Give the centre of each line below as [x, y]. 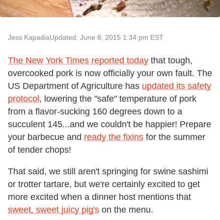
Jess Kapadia [29, 37]
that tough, [170, 60]
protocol [24, 99]
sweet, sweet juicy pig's [54, 210]
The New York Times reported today [78, 60]
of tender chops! [40, 150]
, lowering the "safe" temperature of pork [118, 99]
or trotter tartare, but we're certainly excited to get [104, 184]
